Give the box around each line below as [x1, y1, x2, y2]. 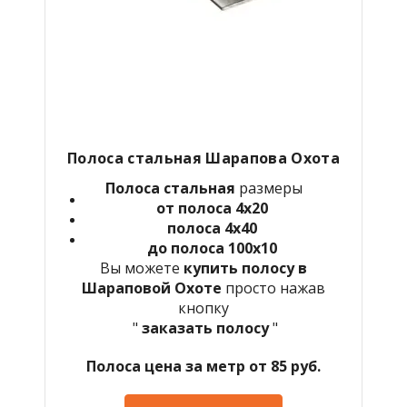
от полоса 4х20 [155, 197, 268, 218]
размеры [234, 177, 303, 198]
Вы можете [100, 257, 184, 278]
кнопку [178, 297, 229, 318]
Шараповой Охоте [82, 277, 225, 298]
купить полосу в [184, 257, 307, 278]
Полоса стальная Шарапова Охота [67, 147, 340, 168]
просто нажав [225, 277, 325, 298]
